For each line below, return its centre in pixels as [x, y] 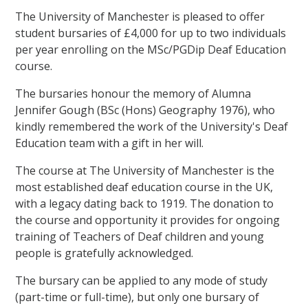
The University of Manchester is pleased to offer [140, 16]
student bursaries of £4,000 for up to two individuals [151, 33]
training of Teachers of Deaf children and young [140, 236]
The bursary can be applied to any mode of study [142, 280]
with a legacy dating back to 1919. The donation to [145, 203]
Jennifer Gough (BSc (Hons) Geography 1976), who [145, 110]
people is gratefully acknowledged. [104, 253]
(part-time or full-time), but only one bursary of [137, 297]
